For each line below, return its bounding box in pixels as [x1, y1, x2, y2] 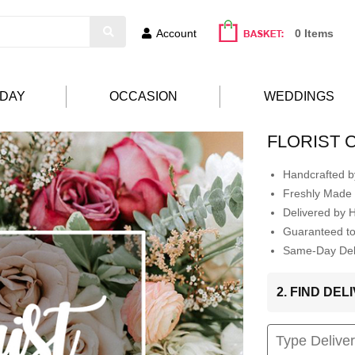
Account [156, 27, 197, 40]
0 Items [295, 27, 334, 40]
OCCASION [109, 90, 177, 104]
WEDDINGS [264, 90, 334, 104]
